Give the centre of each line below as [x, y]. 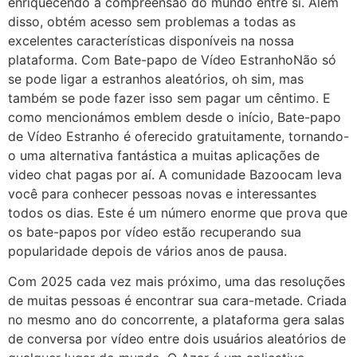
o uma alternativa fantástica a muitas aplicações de [164, 155]
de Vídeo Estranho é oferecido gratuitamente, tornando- [178, 136]
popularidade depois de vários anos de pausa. [147, 251]
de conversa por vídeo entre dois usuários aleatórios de [177, 339]
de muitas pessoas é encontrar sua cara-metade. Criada [177, 301]
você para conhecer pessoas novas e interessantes [162, 193]
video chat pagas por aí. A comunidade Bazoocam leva [175, 174]
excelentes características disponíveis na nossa [151, 40]
